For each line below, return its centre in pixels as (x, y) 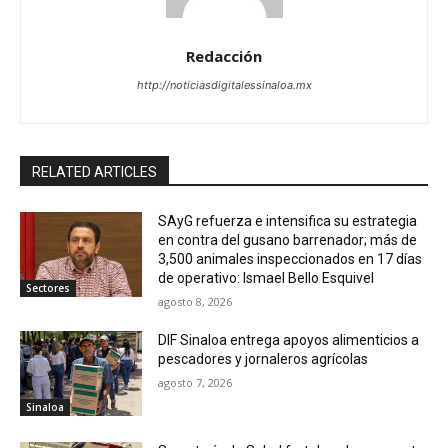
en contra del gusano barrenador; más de (288, 239)
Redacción (224, 55)
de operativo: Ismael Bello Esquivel (266, 277)
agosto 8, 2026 (195, 301)
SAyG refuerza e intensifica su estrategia (288, 220)
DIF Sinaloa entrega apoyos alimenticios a (289, 339)
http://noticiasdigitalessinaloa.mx (224, 84)
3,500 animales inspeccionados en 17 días (290, 258)
